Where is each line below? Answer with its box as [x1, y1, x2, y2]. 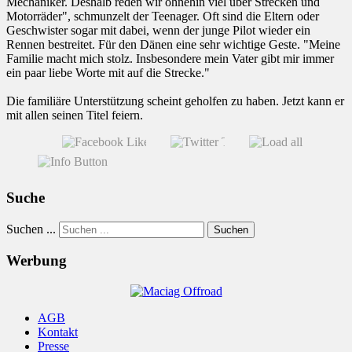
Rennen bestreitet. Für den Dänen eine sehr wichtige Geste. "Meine [6, 38, 340, 52]
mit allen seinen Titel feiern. [6, 108, 143, 123]
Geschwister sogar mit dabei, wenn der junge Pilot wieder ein [6, 24, 310, 38]
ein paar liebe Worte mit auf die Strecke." [6, 66, 210, 80]
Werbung [6, 252, 67, 269]
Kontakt [38, 325, 78, 339]
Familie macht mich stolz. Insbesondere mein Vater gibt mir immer [6, 52, 334, 66]
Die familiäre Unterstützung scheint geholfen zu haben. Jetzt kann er [6, 94, 344, 108]
